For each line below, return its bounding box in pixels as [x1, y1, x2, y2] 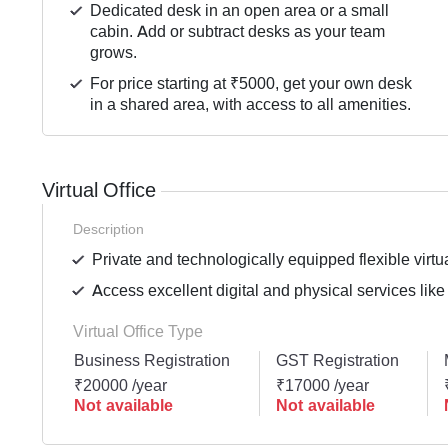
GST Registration [275, 350, 399, 372]
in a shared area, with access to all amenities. [90, 94, 412, 116]
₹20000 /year [74, 375, 167, 397]
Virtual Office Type [73, 321, 203, 343]
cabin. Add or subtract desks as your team [90, 21, 386, 43]
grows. [90, 42, 138, 64]
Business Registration [74, 350, 230, 372]
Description [73, 220, 144, 239]
